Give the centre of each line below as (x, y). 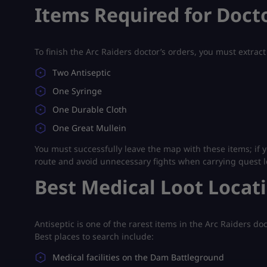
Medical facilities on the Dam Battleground (138, 257)
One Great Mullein (89, 128)
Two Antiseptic (82, 72)
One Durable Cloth (90, 109)
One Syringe (77, 91)
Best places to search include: (94, 236)
